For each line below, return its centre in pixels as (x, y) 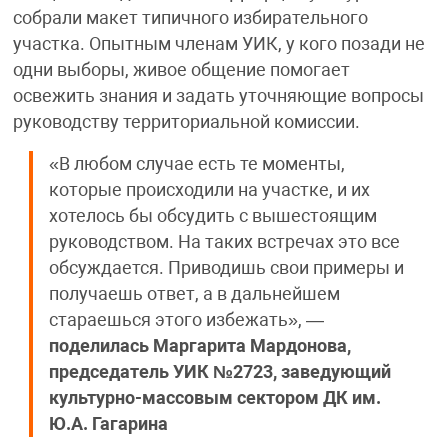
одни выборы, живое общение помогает (181, 69)
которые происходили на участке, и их (209, 189)
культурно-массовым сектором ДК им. (214, 397)
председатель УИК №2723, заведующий (219, 371)
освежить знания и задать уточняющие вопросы (218, 95)
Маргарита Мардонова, (251, 345)
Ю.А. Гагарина (108, 423)
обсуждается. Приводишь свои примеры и (226, 267)
